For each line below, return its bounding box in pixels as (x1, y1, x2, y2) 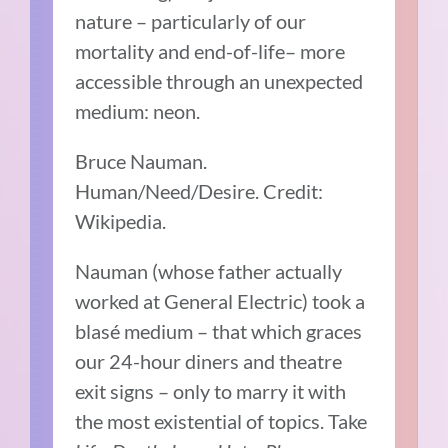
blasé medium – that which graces (75, 318, 363, 343)
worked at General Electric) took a (75, 288, 366, 313)
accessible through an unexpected (75, 68, 364, 93)
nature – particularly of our (75, 8, 307, 33)
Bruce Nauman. (75, 148, 208, 173)
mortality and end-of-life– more (75, 38, 346, 63)
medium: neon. (75, 98, 201, 123)
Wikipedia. (75, 208, 167, 233)
